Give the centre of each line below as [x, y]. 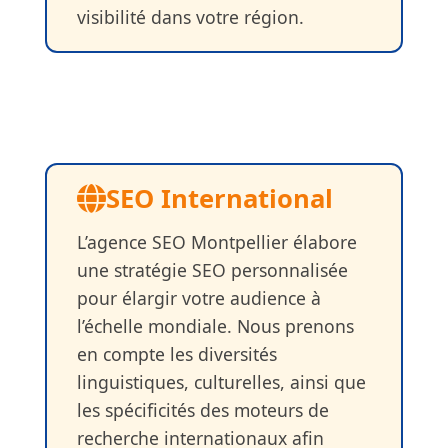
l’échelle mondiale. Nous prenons [215, 325]
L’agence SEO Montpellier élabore [216, 241]
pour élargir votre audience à [198, 297]
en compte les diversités [176, 353]
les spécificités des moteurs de [202, 409]
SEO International [219, 198]
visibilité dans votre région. [190, 16]
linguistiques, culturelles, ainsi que [221, 381]
